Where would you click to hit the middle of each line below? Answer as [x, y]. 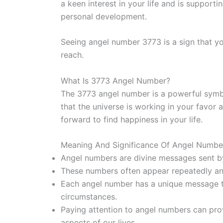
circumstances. [89, 197]
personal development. [104, 16]
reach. [72, 55]
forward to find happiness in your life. [132, 119]
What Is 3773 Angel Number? [115, 80]
